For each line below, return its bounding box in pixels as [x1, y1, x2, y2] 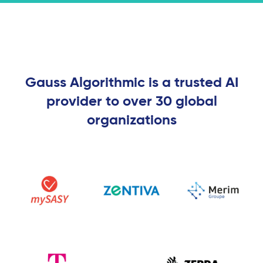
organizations [86, 113, 177, 128]
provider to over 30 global [46, 95, 217, 109]
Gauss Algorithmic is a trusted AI [25, 76, 238, 90]
